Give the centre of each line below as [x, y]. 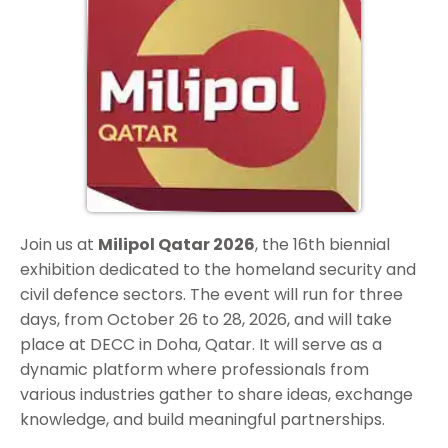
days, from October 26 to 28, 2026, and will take [206, 320]
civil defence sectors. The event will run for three [211, 295]
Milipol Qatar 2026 [176, 245]
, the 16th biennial [322, 245]
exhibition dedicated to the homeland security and [218, 270]
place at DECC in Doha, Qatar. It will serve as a [201, 345]
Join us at [59, 245]
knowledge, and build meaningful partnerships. [202, 420]
